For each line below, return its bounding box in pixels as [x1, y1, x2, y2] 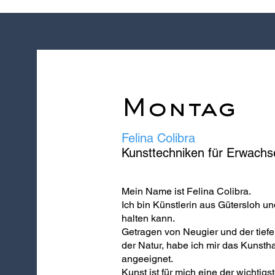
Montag [121, 98, 235, 122]
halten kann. [121, 212, 175, 224]
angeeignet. [121, 253, 173, 265]
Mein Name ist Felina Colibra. [121, 185, 251, 197]
